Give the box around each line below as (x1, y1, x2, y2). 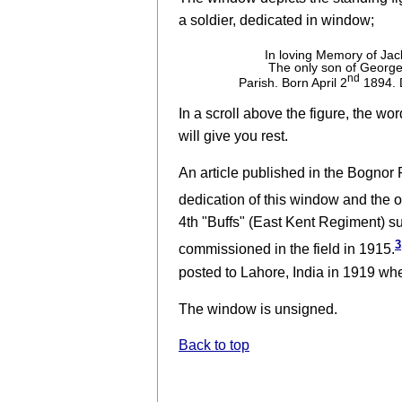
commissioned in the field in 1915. (179, 241, 395, 258)
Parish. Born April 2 (239, 74, 348, 90)
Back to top (179, 337, 249, 354)
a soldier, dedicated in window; (179, 13, 374, 29)
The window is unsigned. (179, 301, 337, 317)
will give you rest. (179, 128, 288, 144)
